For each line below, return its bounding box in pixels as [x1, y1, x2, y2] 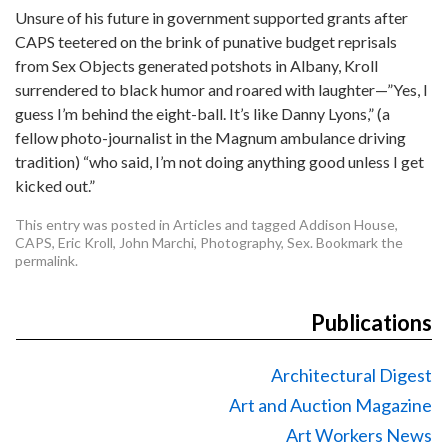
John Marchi [119, 234, 194, 251]
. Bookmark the [310, 234, 403, 251]
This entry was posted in [15, 216, 173, 233]
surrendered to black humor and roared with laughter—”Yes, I [15, 80, 428, 99]
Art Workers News [286, 424, 432, 446]
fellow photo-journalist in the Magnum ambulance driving [15, 128, 406, 147]
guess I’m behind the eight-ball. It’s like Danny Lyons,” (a [15, 104, 390, 123]
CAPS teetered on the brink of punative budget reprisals [15, 32, 397, 51]
